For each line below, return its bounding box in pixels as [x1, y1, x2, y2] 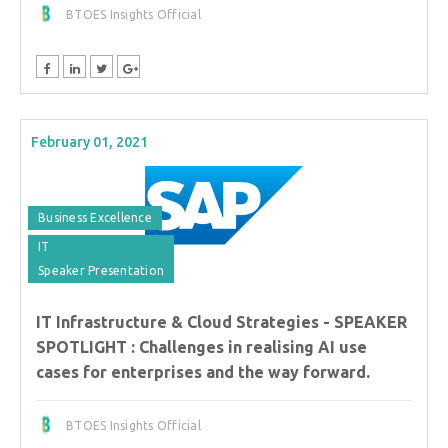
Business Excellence [38, 210, 152, 224]
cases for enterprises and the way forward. [36, 362, 370, 381]
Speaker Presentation [38, 263, 164, 277]
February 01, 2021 [31, 133, 148, 150]
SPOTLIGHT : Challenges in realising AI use [36, 337, 367, 356]
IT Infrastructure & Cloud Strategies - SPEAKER [36, 312, 407, 331]
